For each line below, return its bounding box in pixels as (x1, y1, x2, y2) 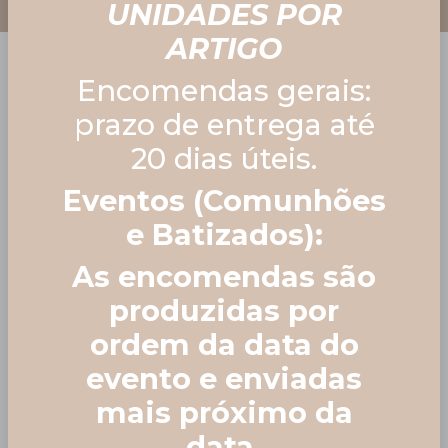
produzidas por (109, 293, 339, 328)
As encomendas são (72, 259, 376, 294)
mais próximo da (95, 395, 353, 430)
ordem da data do (89, 327, 359, 362)
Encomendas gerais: (77, 73, 371, 108)
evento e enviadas (86, 361, 362, 396)
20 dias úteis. (131, 141, 317, 176)
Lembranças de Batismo (155, 174, 408, 198)
